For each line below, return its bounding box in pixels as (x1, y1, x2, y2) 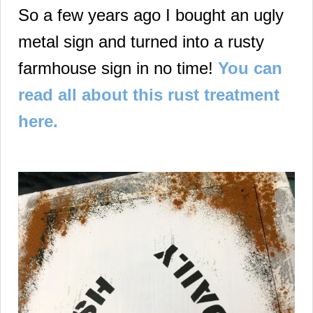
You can (218, 58, 282, 78)
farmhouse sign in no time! (18, 58, 218, 78)
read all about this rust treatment (18, 85, 279, 104)
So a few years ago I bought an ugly (18, 5, 284, 24)
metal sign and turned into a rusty (18, 31, 264, 51)
